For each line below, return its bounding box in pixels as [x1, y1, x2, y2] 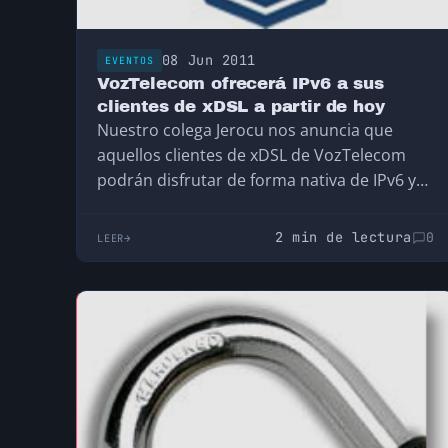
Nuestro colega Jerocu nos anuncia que [97, 119, 393, 142]
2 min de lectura [274, 228, 412, 247]
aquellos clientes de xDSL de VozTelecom [97, 144, 406, 167]
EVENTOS [105, 54, 154, 68]
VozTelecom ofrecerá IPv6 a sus [97, 74, 384, 94]
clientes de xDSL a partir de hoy [97, 97, 385, 117]
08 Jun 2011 [161, 51, 256, 70]
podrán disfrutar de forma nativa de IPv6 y [97, 169, 416, 192]
